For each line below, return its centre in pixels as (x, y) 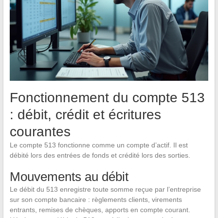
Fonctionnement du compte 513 (107, 98)
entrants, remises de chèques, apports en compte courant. (100, 210)
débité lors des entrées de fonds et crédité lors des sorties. (100, 155)
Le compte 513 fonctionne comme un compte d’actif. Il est (99, 145)
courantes (40, 132)
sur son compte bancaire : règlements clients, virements (96, 200)
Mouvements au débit (69, 177)
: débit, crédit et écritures (85, 115)
